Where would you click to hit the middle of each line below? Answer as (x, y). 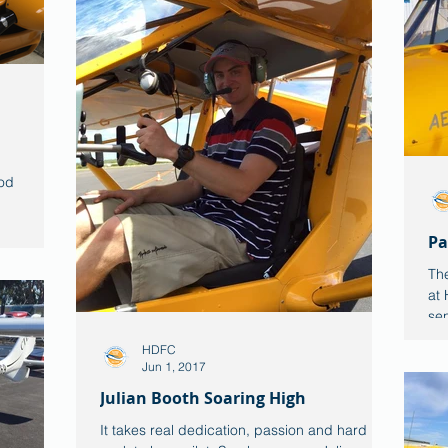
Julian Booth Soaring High (203, 398)
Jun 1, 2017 (174, 366)
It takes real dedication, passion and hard (233, 430)
